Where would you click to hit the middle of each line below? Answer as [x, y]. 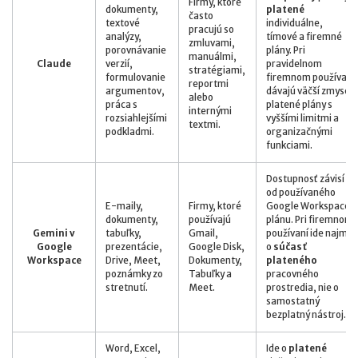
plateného [292, 260]
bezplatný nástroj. [306, 314]
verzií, [119, 64]
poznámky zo [134, 274]
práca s [121, 104]
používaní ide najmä [310, 233]
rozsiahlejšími [136, 118]
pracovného [292, 274]
